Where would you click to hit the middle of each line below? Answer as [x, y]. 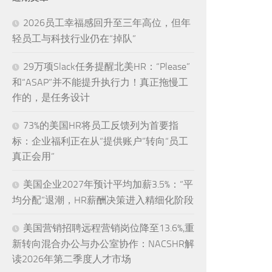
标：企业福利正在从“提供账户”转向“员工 [100, 141]
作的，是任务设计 [51, 98]
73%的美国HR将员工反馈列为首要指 [101, 126]
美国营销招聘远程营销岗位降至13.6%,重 [109, 228]
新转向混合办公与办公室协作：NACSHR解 [103, 244]
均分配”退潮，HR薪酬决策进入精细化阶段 [103, 200]
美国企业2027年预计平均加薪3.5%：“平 [108, 185]
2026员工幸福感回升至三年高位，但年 [107, 23]
